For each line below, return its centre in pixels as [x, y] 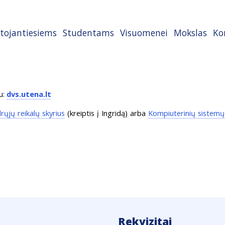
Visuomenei [144, 33]
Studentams [88, 33]
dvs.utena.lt [29, 94]
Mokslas [190, 33]
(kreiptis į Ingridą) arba [106, 113]
